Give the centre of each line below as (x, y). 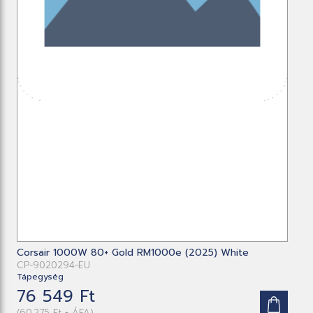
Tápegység (41, 277)
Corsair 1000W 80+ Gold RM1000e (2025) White (133, 253)
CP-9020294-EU (54, 265)
